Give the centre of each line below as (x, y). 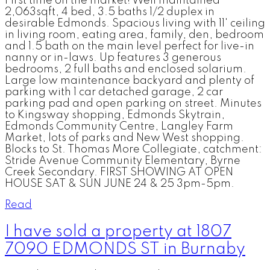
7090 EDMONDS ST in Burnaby (125, 249)
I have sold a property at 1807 (118, 231)
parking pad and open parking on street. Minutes (133, 104)
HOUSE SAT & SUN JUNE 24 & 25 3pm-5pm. (120, 184)
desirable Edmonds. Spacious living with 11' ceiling (135, 24)
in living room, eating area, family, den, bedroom (134, 35)
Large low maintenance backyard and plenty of (130, 81)
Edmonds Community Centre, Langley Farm (119, 127)
